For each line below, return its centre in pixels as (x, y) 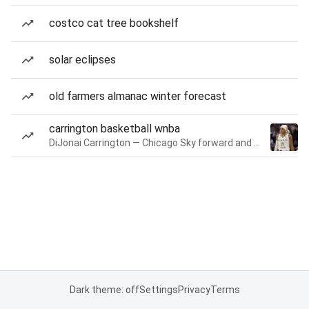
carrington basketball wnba (114, 129)
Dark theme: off (104, 290)
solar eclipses (82, 60)
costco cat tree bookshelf (114, 23)
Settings (158, 290)
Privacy (194, 290)
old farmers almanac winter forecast (138, 96)
